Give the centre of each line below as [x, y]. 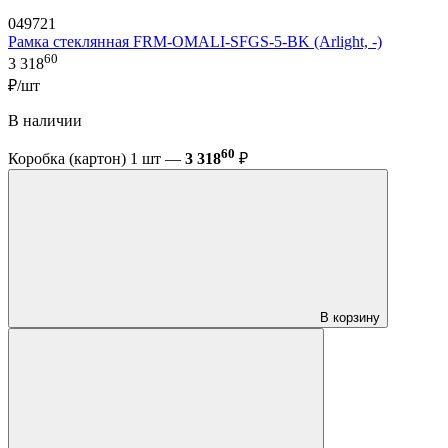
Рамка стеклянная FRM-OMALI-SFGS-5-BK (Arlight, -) [195, 42]
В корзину [350, 318]
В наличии [45, 120]
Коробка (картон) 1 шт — [96, 159]
